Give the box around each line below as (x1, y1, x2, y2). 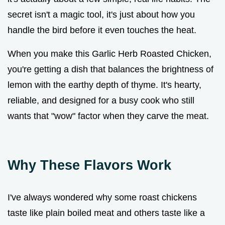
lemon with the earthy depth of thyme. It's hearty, (8, 79, 201, 90)
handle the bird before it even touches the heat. (8, 25, 196, 35)
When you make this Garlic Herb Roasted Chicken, (8, 48, 211, 59)
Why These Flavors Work (8, 157, 171, 173)
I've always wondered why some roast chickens (8, 192, 197, 202)
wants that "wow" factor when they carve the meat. (8, 110, 209, 121)
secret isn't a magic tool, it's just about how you (8, 9, 195, 20)
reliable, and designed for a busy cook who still (8, 95, 194, 105)
